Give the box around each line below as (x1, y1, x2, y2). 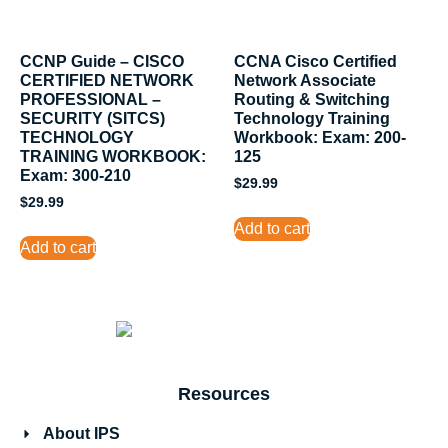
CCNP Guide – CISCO (20, 52, 184, 70)
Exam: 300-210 (20, 166, 131, 184)
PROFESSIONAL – (20, 90, 161, 108)
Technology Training (234, 109, 390, 127)
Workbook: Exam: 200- (234, 128, 406, 146)
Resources (178, 384, 270, 405)
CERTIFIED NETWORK (20, 71, 194, 89)
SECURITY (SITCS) (20, 109, 165, 127)
